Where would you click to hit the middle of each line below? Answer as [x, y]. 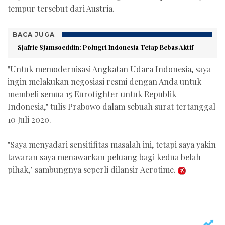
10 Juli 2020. [29, 119]
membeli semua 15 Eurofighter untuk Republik [92, 94]
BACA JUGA [34, 34]
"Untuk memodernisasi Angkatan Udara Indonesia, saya [109, 69]
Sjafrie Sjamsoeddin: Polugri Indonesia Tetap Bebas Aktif [105, 47]
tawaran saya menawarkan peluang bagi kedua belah [104, 157]
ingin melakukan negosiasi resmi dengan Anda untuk [104, 81]
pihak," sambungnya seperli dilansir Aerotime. [93, 170]
